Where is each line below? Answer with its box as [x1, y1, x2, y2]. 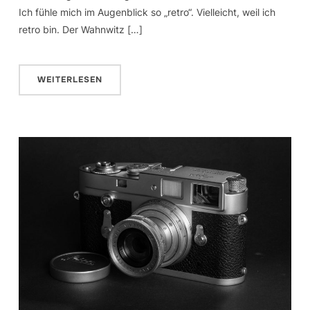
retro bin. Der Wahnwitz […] [18, 23, 143, 35]
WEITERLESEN [37, 73, 102, 85]
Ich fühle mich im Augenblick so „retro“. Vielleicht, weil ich [18, 6, 275, 18]
